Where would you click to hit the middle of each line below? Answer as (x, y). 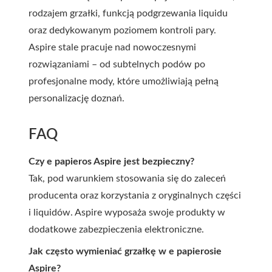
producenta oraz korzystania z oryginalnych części (135, 195)
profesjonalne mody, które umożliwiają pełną (124, 81)
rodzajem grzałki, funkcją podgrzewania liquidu (128, 13)
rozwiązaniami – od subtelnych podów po (117, 64)
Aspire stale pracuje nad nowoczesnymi (112, 47)
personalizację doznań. (76, 98)
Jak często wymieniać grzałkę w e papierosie (125, 251)
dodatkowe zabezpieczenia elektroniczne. (116, 229)
